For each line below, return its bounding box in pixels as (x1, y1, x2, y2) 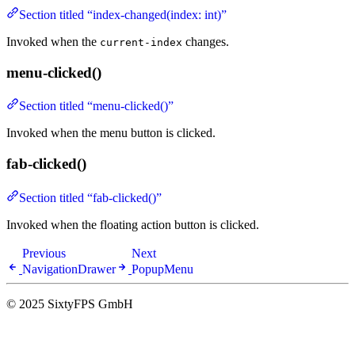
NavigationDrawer (22, 261, 116, 276)
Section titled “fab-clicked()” (19, 190, 162, 204)
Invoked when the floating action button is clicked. (6, 217, 259, 231)
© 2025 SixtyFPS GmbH (6, 296, 133, 311)
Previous (22, 246, 66, 260)
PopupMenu (132, 261, 193, 276)
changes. (182, 34, 229, 48)
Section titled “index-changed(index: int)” (19, 7, 227, 21)
